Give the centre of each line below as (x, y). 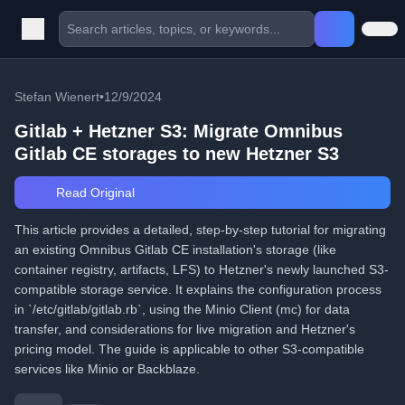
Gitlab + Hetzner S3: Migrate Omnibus (179, 131)
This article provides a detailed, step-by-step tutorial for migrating (200, 230)
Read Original (93, 193)
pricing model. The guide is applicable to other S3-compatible (189, 349)
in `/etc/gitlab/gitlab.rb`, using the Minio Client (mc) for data (182, 309)
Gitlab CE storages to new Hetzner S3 (177, 154)
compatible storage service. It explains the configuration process (198, 289)
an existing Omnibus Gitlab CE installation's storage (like (175, 250)
